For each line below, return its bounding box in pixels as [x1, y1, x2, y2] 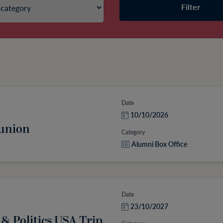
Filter [181, 1, 201, 12]
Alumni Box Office [131, 139, 187, 149]
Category [121, 128, 145, 136]
